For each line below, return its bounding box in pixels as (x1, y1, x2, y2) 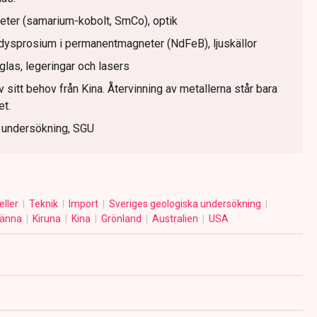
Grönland (100, 213, 144, 225)
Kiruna (32, 213, 63, 225)
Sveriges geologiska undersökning (108, 198, 263, 210)
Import (68, 198, 100, 210)
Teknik (28, 198, 60, 210)
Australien (151, 213, 200, 225)
